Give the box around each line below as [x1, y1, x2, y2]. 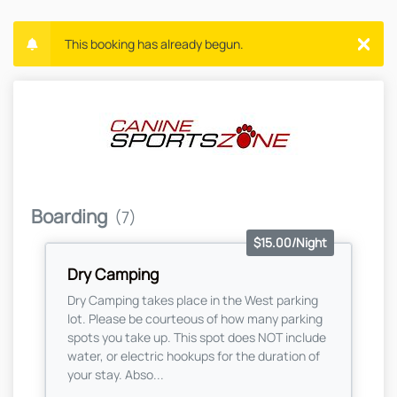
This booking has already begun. [64, 35, 244, 53]
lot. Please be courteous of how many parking [67, 310, 323, 328]
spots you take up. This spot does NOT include [67, 329, 326, 346]
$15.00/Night [253, 234, 327, 252]
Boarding [31, 204, 107, 230]
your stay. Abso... [67, 366, 164, 384]
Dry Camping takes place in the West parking [67, 292, 318, 309]
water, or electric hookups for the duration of [67, 347, 320, 365]
